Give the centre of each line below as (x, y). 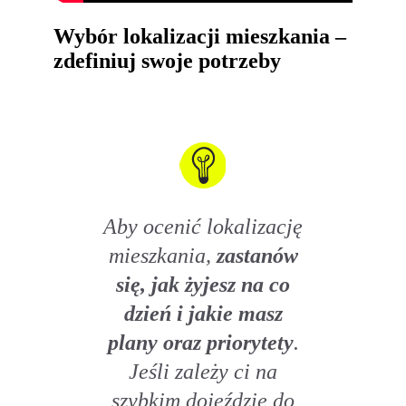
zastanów (257, 256)
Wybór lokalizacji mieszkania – (200, 36)
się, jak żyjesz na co (203, 285)
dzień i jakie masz (203, 314)
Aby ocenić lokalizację (203, 227)
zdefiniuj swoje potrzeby (168, 60)
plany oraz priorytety (200, 343)
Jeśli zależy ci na (203, 372)
